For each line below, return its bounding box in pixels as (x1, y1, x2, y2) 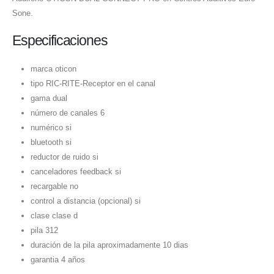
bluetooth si (30, 138, 72, 147)
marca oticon (30, 64, 76, 74)
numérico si (30, 123, 72, 133)
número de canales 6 (30, 108, 105, 118)
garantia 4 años (30, 255, 85, 265)
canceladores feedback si (30, 167, 121, 177)
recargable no (30, 182, 78, 191)
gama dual (30, 94, 67, 103)
